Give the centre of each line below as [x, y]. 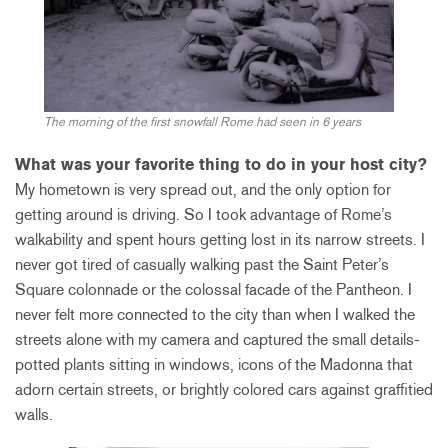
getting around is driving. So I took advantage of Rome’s [203, 215]
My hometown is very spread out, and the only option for [203, 190]
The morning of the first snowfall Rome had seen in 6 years [202, 122]
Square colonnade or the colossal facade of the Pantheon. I [213, 290]
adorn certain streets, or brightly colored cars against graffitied [224, 390]
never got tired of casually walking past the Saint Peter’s [202, 265]
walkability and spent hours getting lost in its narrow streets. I [220, 240]
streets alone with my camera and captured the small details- [217, 340]
